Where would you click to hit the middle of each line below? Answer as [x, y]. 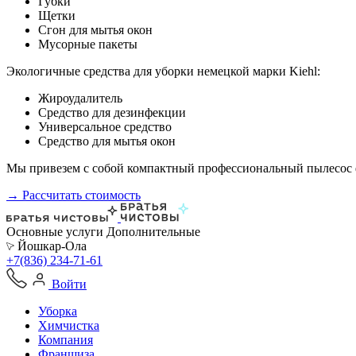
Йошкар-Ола [50, 246]
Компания [66, 340]
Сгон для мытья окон [95, 30]
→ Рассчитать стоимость [74, 195]
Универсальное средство [105, 127]
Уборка [58, 311]
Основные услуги [55, 232]
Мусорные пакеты [88, 44]
